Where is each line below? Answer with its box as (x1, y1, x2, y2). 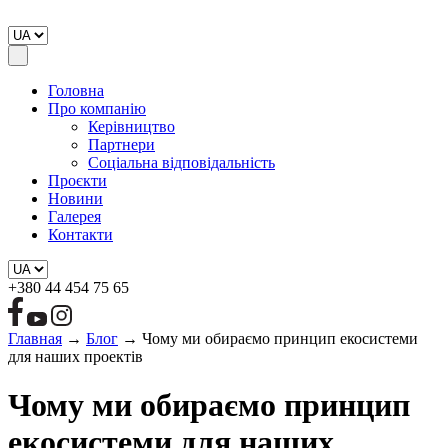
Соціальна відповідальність (88, 154, 275, 171)
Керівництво (88, 118, 175, 135)
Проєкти (48, 172, 107, 189)
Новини (48, 190, 103, 207)
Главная (8, 329, 62, 347)
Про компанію (48, 100, 146, 117)
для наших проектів (8, 347, 143, 365)
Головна (48, 82, 104, 99)
